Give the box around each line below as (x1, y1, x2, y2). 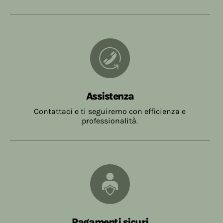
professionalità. (82, 115, 138, 125)
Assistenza (86, 90, 134, 102)
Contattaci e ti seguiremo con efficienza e (34, 106, 186, 116)
